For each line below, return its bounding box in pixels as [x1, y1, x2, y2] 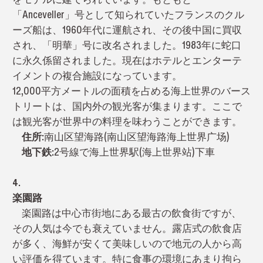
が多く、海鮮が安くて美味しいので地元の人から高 [12, 235, 242, 251]
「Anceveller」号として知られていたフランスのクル [12, 6, 244, 22]
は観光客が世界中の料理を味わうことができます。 [12, 113, 242, 129]
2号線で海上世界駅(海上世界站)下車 [53, 144, 215, 159]
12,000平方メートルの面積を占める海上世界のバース [12, 83, 251, 98]
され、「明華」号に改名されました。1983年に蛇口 [12, 37, 241, 52]
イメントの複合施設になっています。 [12, 68, 182, 83]
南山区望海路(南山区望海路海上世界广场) [43, 129, 230, 144]
